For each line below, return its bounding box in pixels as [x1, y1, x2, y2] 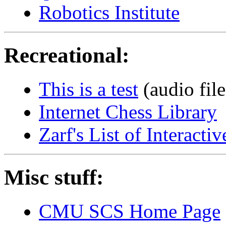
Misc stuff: [4, 165, 103, 189]
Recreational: [4, 43, 129, 68]
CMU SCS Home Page [39, 200, 220, 222]
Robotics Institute [39, 2, 180, 24]
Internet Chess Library [39, 101, 217, 123]
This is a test [39, 78, 138, 100]
